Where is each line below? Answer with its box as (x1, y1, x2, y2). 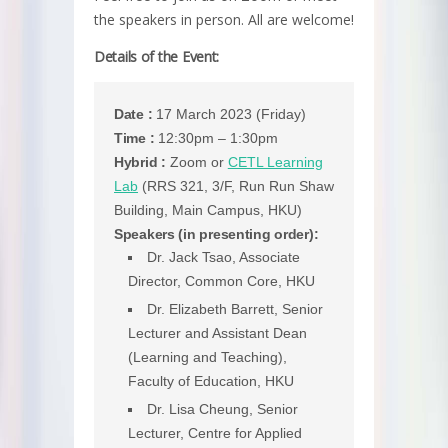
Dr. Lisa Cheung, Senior (147, 400, 298, 417)
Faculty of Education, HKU (128, 373, 294, 390)
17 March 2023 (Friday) (152, 106, 307, 123)
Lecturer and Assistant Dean (128, 325, 307, 342)
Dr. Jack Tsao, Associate (147, 249, 300, 266)
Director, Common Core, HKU (128, 273, 315, 290)
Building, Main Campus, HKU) (114, 202, 302, 219)
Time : (114, 130, 155, 147)
